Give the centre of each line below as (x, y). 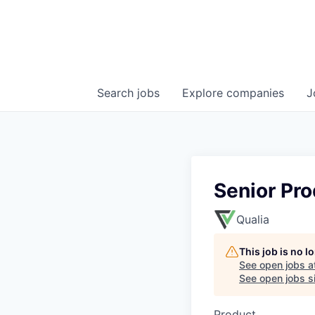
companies (255, 93)
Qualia (253, 219)
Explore (204, 93)
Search (117, 93)
